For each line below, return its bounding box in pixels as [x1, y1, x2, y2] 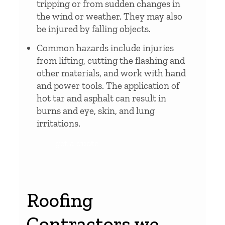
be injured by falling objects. [37, 23, 151, 35]
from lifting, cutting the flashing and [37, 54, 185, 66]
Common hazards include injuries [37, 42, 174, 54]
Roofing [27, 188, 93, 212]
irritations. [37, 117, 80, 129]
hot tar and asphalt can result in [37, 92, 166, 104]
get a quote [55, 137, 98, 149]
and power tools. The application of [37, 79, 179, 91]
